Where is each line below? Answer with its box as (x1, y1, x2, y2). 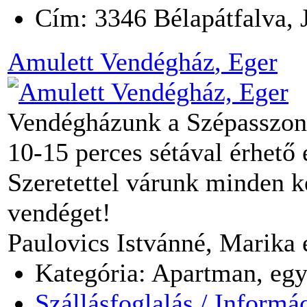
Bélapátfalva (153, 3, 286, 32)
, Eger (214, 47, 278, 76)
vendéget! (8, 197, 111, 227)
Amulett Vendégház (8, 47, 214, 76)
